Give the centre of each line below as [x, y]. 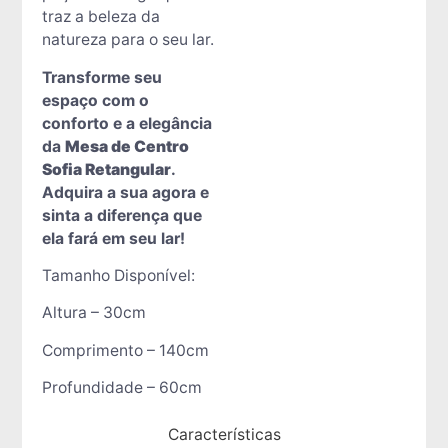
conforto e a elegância [126, 123]
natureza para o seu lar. [127, 40]
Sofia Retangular [106, 169]
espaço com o [95, 100]
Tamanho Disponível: [118, 275]
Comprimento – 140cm [125, 350]
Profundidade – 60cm [121, 388]
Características [224, 435]
